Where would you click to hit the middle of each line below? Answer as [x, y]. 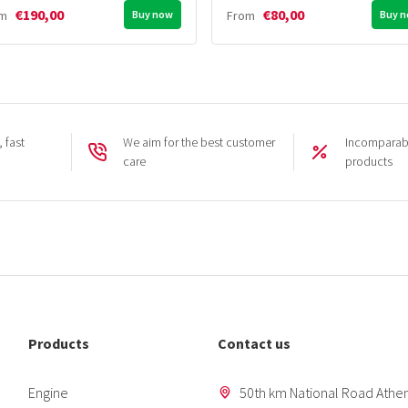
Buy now [153, 15]
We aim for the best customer [199, 143]
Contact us [254, 344]
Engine [48, 393]
